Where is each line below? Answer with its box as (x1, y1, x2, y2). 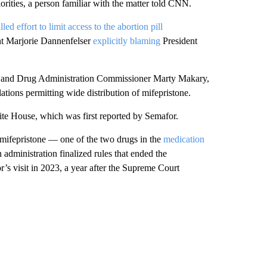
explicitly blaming (92, 36, 160, 46)
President (160, 36, 197, 46)
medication (163, 134, 204, 144)
